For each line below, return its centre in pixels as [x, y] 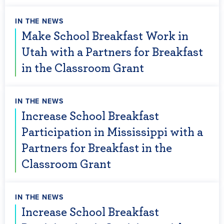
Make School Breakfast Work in [105, 36]
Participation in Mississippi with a [112, 132]
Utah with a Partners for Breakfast [112, 52]
